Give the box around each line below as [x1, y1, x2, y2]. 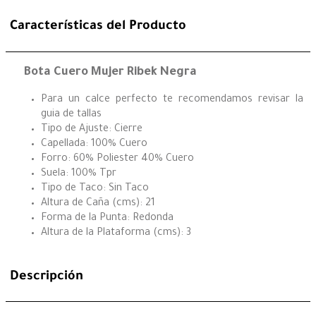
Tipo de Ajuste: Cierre [41, 124, 142, 136]
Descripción [10, 269, 83, 284]
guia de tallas [41, 109, 102, 121]
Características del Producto [10, 20, 186, 35]
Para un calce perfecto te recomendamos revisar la [41, 95, 303, 107]
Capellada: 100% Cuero [41, 139, 147, 151]
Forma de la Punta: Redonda [41, 213, 174, 225]
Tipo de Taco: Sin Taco [41, 183, 149, 195]
